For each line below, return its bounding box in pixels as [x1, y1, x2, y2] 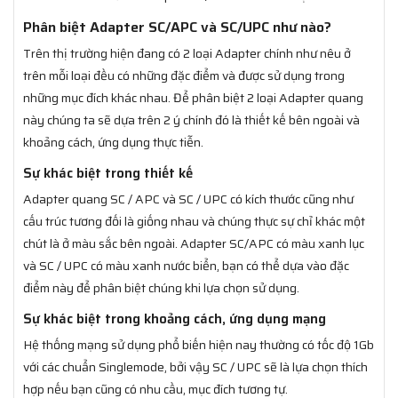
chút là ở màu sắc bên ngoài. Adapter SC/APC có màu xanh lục [23, 233, 364, 253]
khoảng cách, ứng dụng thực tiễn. [23, 131, 203, 152]
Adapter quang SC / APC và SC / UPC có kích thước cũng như [23, 188, 354, 209]
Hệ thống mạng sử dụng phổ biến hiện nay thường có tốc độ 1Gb [23, 334, 374, 354]
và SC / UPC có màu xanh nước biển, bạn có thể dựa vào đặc [23, 255, 349, 275]
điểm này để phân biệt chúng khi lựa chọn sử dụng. [23, 277, 299, 298]
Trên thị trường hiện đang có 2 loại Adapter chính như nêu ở [23, 43, 351, 63]
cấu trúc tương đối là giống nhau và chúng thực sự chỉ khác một [23, 211, 365, 231]
